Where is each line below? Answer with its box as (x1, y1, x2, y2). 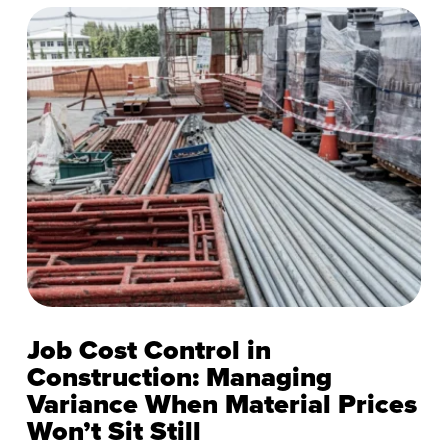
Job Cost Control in (26, 334, 271, 367)
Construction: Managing (26, 361, 332, 394)
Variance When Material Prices (26, 388, 417, 421)
